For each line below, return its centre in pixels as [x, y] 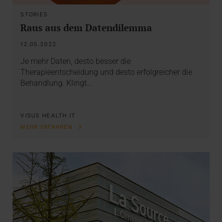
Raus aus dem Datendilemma [86, 27]
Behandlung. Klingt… [56, 83]
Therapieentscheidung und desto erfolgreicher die [107, 72]
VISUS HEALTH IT [48, 116]
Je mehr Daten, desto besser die [76, 61]
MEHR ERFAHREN [48, 127]
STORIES [34, 14]
